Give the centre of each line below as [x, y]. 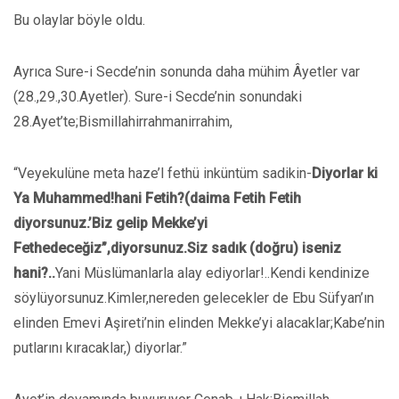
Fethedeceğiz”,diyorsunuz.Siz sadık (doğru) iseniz [177, 248]
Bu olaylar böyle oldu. [79, 20]
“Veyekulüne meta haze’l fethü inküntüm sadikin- [163, 173]
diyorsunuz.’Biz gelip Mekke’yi [110, 223]
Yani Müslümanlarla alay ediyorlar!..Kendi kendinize [212, 273]
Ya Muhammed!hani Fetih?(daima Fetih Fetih [157, 198]
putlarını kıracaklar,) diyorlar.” [100, 348]
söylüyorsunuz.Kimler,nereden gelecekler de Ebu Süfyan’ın [194, 298]
